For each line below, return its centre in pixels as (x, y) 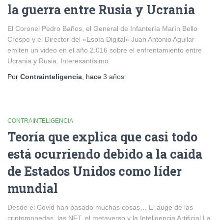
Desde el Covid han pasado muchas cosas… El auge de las (100, 207)
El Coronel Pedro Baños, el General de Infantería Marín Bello (102, 28)
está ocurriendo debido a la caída (105, 154)
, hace (93, 77)
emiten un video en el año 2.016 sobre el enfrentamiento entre (105, 50)
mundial (33, 188)
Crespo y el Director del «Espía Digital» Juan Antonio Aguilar (101, 39)
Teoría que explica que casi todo (102, 137)
